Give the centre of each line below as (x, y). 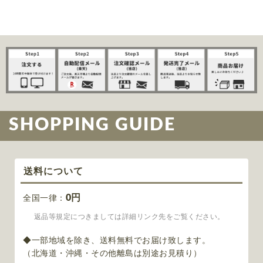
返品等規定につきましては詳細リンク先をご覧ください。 (128, 217)
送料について (53, 172)
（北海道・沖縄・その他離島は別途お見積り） (112, 254)
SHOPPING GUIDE (92, 125)
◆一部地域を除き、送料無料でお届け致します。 (117, 241)
